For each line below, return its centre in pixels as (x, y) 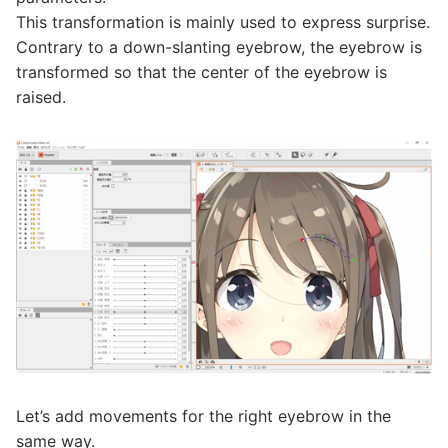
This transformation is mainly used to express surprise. (223, 22)
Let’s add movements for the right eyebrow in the (203, 416)
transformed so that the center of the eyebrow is (201, 72)
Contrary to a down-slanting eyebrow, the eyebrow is (219, 47)
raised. (41, 97)
